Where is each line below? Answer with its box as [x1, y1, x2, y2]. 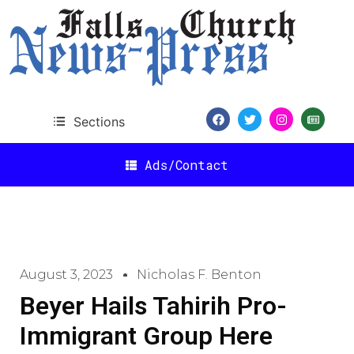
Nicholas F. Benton [137, 267, 262, 282]
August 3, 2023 [20, 267, 113, 282]
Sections [73, 113, 125, 130]
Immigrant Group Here [20, 321, 273, 351]
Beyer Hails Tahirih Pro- [20, 291, 287, 321]
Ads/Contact [145, 156, 228, 173]
